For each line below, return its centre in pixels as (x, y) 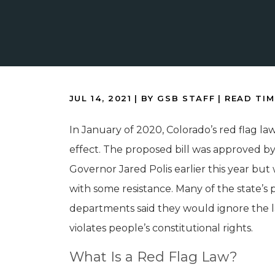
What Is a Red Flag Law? (153, 257)
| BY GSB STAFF (175, 98)
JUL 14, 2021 (100, 98)
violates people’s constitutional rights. (161, 228)
